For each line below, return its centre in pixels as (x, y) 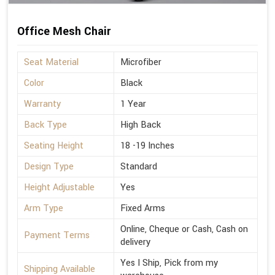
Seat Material (51, 63)
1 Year (133, 104)
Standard (139, 167)
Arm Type (44, 209)
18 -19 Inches (147, 146)
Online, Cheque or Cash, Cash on (184, 230)
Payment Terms (57, 236)
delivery (135, 242)
